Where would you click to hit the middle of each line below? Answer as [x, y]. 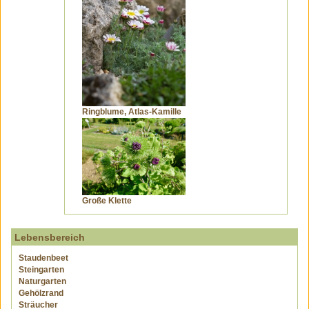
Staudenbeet [43, 258]
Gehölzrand [41, 293]
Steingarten [41, 270]
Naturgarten [42, 281]
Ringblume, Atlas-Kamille [132, 112]
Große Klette [107, 201]
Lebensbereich [50, 237]
